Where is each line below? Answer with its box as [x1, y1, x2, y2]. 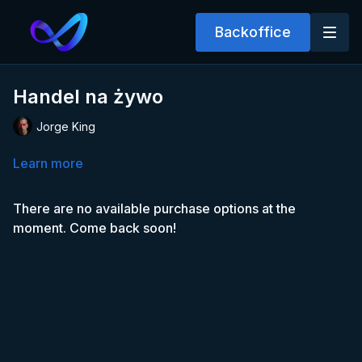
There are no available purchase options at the [13, 200, 296, 217]
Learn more [13, 155, 83, 171]
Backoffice [215, 23, 291, 40]
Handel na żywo [13, 85, 163, 108]
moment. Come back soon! [13, 220, 176, 236]
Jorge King [36, 119, 95, 133]
